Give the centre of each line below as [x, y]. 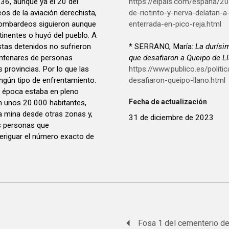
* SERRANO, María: [162, 47]
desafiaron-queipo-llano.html [177, 81]
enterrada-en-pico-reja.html [175, 24]
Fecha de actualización [168, 101]
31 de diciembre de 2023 [171, 117]
